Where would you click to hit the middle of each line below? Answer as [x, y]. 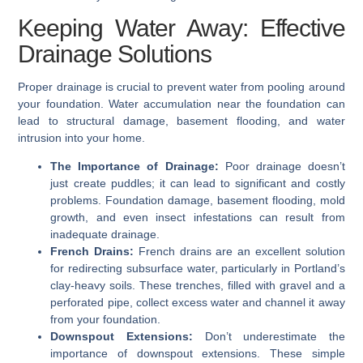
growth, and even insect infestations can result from [198, 218]
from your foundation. [106, 320]
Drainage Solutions [115, 54]
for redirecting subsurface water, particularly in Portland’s [198, 269]
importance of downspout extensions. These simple [198, 354]
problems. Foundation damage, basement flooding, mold [198, 201]
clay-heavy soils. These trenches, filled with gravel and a [198, 286]
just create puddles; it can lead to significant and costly [198, 184]
